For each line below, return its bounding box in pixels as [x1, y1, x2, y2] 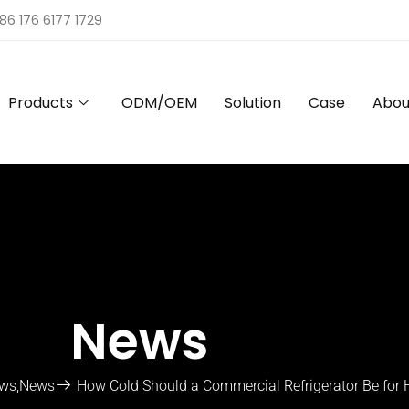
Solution [224, 91, 281, 113]
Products [7, 91, 73, 113]
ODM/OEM [121, 91, 197, 113]
